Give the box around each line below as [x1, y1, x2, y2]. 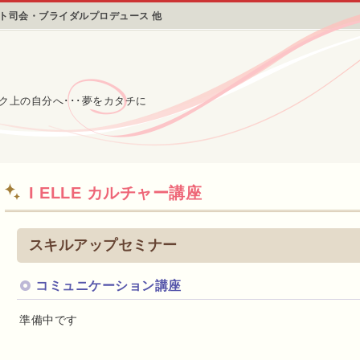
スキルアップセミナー [28, 236, 178, 253]
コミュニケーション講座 [35, 278, 182, 292]
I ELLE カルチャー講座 [29, 184, 202, 202]
